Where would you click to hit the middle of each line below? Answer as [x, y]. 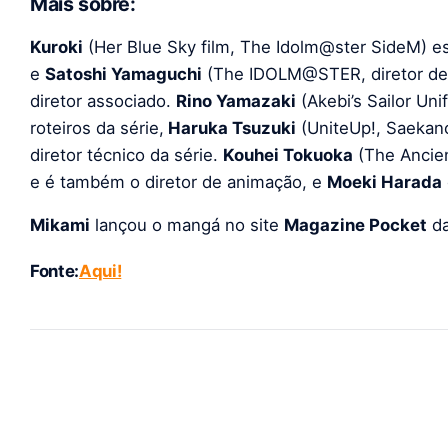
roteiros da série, [97, 128]
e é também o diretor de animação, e [178, 182]
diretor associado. [103, 101]
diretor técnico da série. [126, 155]
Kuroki [56, 47]
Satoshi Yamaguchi [123, 74]
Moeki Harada [384, 182]
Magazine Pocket [355, 225]
